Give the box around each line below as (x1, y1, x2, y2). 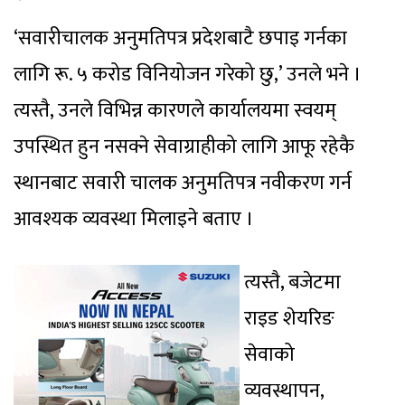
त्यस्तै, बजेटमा (244, 266, 341, 300)
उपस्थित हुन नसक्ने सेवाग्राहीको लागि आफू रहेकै (14, 130, 354, 165)
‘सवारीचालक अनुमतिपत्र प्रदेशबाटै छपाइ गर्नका (14, 22, 347, 56)
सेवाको (244, 338, 295, 372)
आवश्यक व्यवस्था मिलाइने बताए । (14, 202, 254, 237)
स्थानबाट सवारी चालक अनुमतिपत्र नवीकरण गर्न (14, 166, 352, 201)
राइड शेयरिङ (244, 302, 334, 336)
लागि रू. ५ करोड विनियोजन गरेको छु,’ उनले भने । (14, 58, 362, 92)
